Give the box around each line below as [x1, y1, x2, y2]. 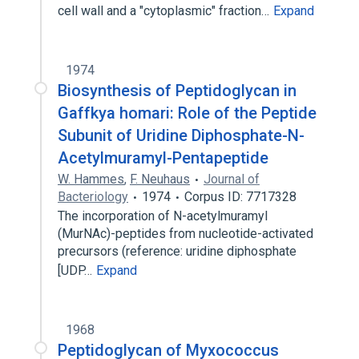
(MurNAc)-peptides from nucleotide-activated [58, 226, 313, 241]
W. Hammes [58, 171, 124, 187]
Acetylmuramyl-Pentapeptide [58, 148, 268, 167]
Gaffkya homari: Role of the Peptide [58, 103, 317, 123]
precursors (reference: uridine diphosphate [58, 244, 296, 259]
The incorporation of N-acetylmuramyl [58, 208, 268, 224]
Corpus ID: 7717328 [184, 189, 296, 204]
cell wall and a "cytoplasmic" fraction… [58, 3, 272, 18]
